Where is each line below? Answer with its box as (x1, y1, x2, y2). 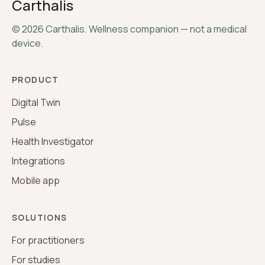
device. (12, 37, 43, 50)
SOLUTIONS (12, 212, 67, 223)
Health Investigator (12, 135, 94, 148)
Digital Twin (12, 96, 60, 109)
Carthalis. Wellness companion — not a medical (44, 22, 247, 35)
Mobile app (12, 174, 60, 187)
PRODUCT (12, 74, 59, 85)
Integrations (12, 154, 65, 167)
